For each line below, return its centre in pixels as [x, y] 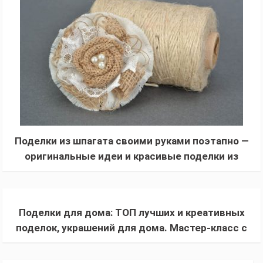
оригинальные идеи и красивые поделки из [131, 156]
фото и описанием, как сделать [131, 243]
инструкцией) [131, 186]
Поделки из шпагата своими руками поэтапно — [131, 141]
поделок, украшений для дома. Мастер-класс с [131, 227]
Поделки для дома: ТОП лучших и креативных [131, 212]
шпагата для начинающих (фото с [131, 171]
